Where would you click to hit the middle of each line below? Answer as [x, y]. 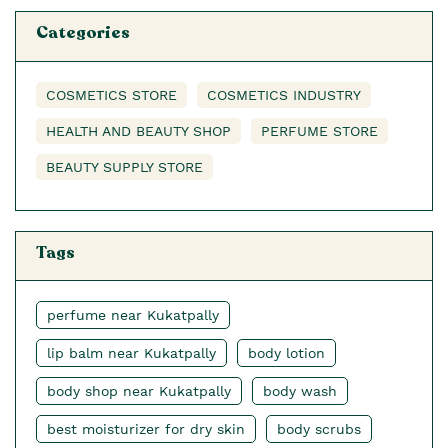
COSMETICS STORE [111, 94]
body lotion [286, 353]
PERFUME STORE [319, 130]
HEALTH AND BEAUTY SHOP [138, 130]
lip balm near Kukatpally [131, 353]
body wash [300, 391]
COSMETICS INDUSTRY [284, 94]
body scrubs [319, 429]
